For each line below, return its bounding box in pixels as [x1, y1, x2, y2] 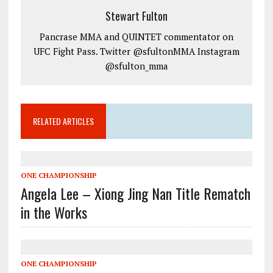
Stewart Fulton [105, 8, 168, 24]
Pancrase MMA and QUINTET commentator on [39, 30, 233, 43]
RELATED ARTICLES [32, 115, 94, 127]
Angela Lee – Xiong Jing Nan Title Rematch [20, 182, 250, 204]
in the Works [20, 201, 87, 223]
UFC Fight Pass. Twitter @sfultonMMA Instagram [33, 45, 239, 57]
